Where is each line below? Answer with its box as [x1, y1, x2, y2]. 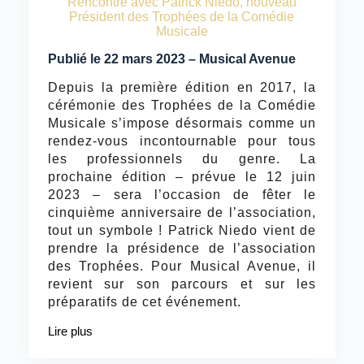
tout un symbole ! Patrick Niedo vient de [47, 223, 317, 238]
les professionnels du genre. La [47, 152, 317, 167]
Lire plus [47, 324, 93, 339]
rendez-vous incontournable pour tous [47, 134, 317, 149]
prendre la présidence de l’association [47, 241, 317, 256]
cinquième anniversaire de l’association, [47, 206, 317, 220]
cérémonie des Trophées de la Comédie [47, 98, 317, 113]
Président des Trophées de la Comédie [69, 10, 295, 24]
